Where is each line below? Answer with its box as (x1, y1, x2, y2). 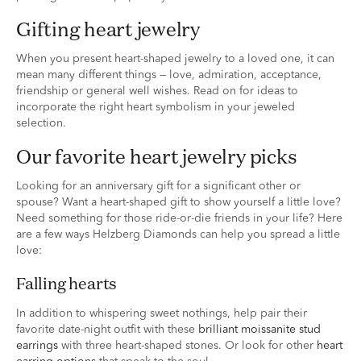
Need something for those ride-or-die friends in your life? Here (16, 212, 342, 224)
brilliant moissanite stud (198, 323, 321, 335)
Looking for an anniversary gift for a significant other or (16, 180, 301, 192)
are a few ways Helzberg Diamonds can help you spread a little (16, 228, 340, 240)
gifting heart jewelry (31, 15, 204, 42)
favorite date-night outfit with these (16, 323, 198, 335)
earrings (16, 339, 58, 351)
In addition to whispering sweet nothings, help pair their (16, 307, 307, 319)
